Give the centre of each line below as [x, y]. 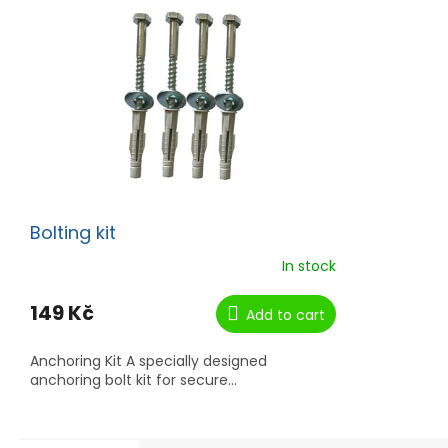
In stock [309, 265]
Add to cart [285, 315]
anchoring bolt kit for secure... [133, 380]
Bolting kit [73, 233]
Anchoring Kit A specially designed [148, 361]
